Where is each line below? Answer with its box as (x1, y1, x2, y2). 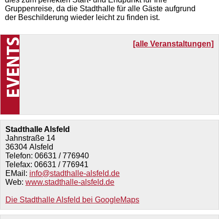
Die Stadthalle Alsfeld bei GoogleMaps (5, 196, 139, 204)
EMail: (5, 169, 29, 177)
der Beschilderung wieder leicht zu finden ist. (5, 13, 160, 22)
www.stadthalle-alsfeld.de (25, 178, 114, 186)
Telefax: (5, 160, 34, 169)
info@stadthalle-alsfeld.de (29, 169, 120, 177)
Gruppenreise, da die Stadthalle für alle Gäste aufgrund (5, 4, 196, 13)
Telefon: (5, 152, 35, 160)
